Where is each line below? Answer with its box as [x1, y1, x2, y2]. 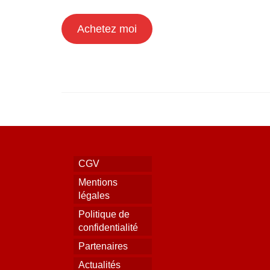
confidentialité [78, 222, 138, 233]
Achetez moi [77, 23, 137, 36]
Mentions [78, 177, 118, 187]
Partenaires [78, 241, 128, 251]
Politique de [78, 209, 130, 219]
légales [78, 190, 110, 201]
